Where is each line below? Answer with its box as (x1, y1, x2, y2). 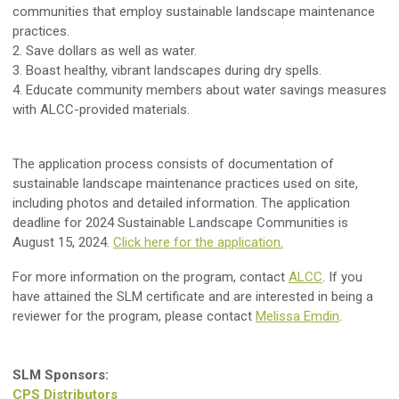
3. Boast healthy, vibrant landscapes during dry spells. (12, 61, 322, 78)
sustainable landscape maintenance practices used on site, (12, 175, 358, 191)
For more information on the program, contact (12, 268, 289, 285)
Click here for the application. (113, 233, 283, 250)
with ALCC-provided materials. (12, 101, 190, 118)
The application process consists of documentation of (12, 155, 334, 172)
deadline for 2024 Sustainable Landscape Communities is (12, 214, 348, 231)
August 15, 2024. (12, 233, 113, 250)
